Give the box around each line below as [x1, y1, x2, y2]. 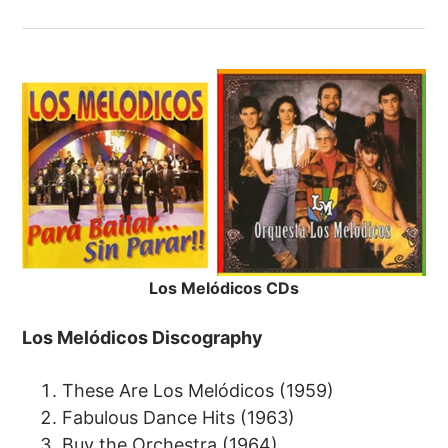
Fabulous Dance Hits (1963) [62, 407, 296, 429]
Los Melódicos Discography [22, 327, 264, 349]
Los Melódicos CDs [149, 278, 299, 299]
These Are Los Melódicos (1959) [62, 380, 335, 402]
